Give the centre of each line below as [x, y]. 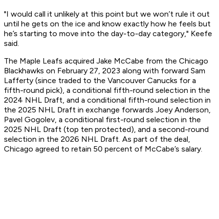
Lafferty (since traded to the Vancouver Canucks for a [100, 81]
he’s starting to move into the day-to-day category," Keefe [108, 34]
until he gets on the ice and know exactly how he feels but [107, 24]
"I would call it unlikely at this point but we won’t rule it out [107, 14]
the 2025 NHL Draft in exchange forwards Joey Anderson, [107, 110]
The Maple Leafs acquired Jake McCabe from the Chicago [106, 61]
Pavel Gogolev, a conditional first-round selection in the [102, 120]
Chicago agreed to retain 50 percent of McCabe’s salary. [103, 149]
